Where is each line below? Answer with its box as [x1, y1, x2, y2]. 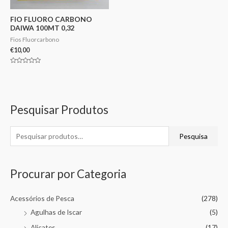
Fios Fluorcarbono [10, 36, 59, 43]
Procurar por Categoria [10, 167, 126, 181]
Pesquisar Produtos [10, 103, 108, 117]
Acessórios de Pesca [10, 194, 74, 203]
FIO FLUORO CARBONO [10, 15, 92, 24]
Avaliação [10, 66, 34, 72]
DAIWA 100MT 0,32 [10, 23, 75, 33]
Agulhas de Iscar [31, 208, 82, 217]
